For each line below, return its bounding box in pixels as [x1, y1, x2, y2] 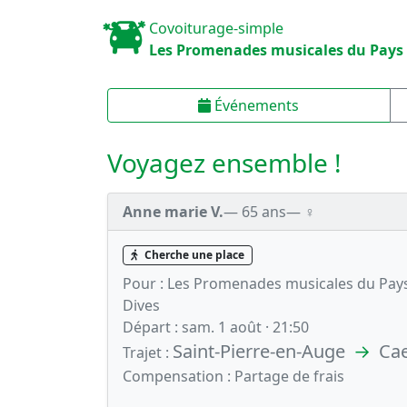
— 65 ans [223, 201, 286, 222]
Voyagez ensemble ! [107, 144, 342, 180]
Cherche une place [141, 246, 244, 263]
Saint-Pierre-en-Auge [173, 339, 350, 364]
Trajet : [123, 342, 169, 363]
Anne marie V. [123, 201, 223, 222]
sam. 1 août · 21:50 [178, 317, 309, 338]
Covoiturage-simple [148, 17, 283, 38]
